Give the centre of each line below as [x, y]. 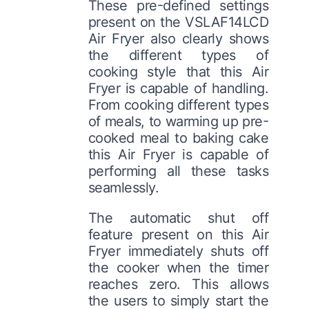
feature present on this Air [178, 234]
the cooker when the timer [178, 267]
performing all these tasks [178, 171]
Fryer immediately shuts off [178, 251]
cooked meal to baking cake [178, 138]
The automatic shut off [178, 218]
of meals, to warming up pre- [178, 121]
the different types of [178, 55]
